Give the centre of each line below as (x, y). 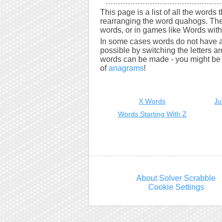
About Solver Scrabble (176, 178)
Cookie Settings (176, 187)
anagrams (126, 68)
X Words (152, 101)
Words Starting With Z (152, 114)
